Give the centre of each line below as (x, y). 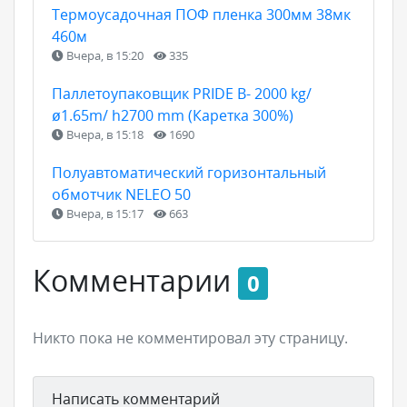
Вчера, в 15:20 (105, 55)
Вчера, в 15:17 (105, 213)
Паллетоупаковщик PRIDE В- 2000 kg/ (182, 93)
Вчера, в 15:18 (105, 134)
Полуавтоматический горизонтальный (189, 172)
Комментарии (135, 280)
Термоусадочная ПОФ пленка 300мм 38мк (201, 14)
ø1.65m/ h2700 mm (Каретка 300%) (173, 115)
